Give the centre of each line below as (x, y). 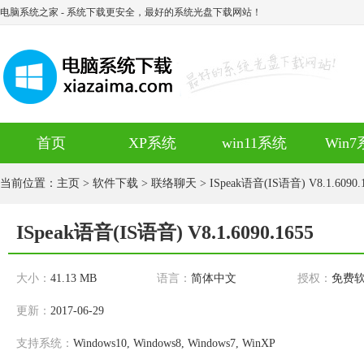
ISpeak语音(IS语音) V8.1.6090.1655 (165, 232)
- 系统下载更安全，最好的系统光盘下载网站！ (160, 12)
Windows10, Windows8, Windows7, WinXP (174, 343)
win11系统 (254, 143)
